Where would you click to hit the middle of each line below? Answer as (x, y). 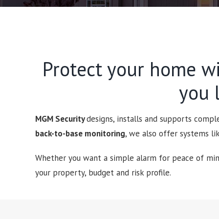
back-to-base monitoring (80, 133)
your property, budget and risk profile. (103, 173)
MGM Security (61, 119)
